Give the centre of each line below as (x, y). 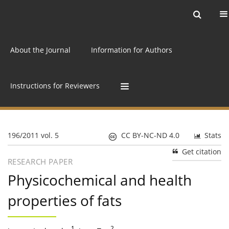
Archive (103, 14)
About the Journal (40, 50)
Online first (155, 14)
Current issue (46, 14)
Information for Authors (132, 50)
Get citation (202, 152)
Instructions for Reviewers (55, 85)
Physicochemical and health (100, 180)
